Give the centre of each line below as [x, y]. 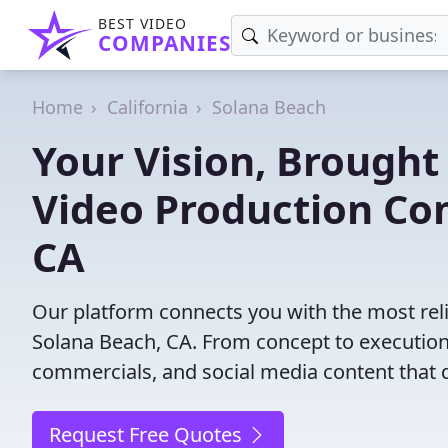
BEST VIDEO [142, 23]
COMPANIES [164, 43]
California [147, 107]
